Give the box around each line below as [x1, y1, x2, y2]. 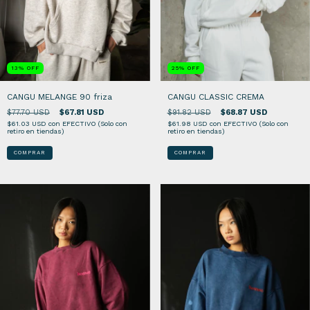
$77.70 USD [7, 107, 50, 117]
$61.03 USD [7, 119, 48, 127]
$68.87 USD [220, 107, 267, 117]
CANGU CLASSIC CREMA [167, 91, 264, 102]
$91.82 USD [167, 107, 211, 117]
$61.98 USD [167, 119, 210, 127]
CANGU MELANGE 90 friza [7, 91, 112, 102]
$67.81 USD [60, 107, 104, 117]
